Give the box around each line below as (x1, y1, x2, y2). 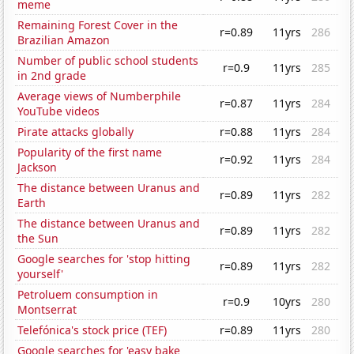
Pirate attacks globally (17, 124, 134, 140)
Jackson (17, 160, 58, 175)
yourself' (17, 266, 64, 282)
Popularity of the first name (17, 145, 163, 160)
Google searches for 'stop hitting (17, 251, 191, 267)
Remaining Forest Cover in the (17, 17, 179, 33)
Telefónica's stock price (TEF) (17, 322, 168, 338)
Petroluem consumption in (17, 287, 159, 303)
